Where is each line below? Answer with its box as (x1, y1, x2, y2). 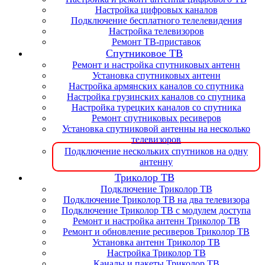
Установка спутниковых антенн (92, 70, 221, 80)
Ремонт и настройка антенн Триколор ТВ (72, 215, 240, 226)
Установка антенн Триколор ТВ (92, 237, 220, 247)
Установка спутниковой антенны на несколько (62, 123, 250, 134)
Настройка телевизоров (108, 25, 204, 36)
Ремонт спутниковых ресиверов (91, 112, 221, 123)
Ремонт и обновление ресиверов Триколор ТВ (63, 226, 250, 237)
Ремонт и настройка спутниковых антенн (72, 59, 240, 70)
